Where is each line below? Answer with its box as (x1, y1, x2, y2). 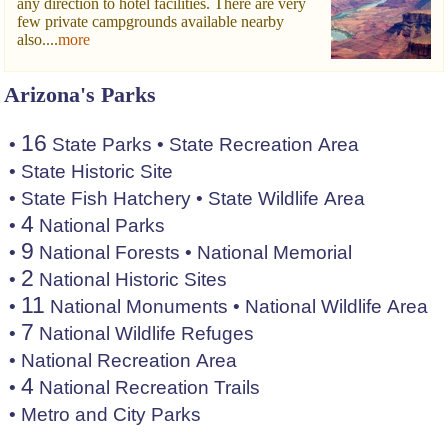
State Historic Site (21, 161, 173, 183)
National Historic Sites (34, 269, 227, 291)
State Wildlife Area (208, 188, 365, 210)
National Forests (34, 242, 180, 264)
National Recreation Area (21, 350, 237, 372)
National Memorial (197, 242, 352, 264)
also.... (17, 31, 58, 49)
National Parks (34, 215, 165, 237)
